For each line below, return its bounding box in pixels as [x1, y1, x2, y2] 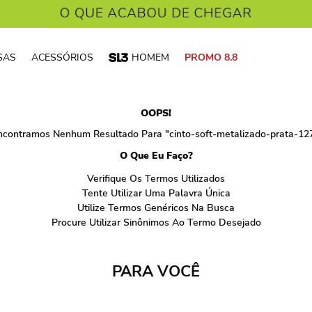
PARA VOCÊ [112, 261, 200, 282]
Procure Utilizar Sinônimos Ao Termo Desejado [51, 216, 261, 229]
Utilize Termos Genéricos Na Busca [77, 201, 235, 214]
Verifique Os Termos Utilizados [87, 172, 225, 185]
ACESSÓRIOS [31, 51, 93, 64]
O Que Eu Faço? [119, 149, 193, 162]
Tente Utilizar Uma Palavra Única [81, 187, 231, 200]
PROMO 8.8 [185, 51, 237, 64]
